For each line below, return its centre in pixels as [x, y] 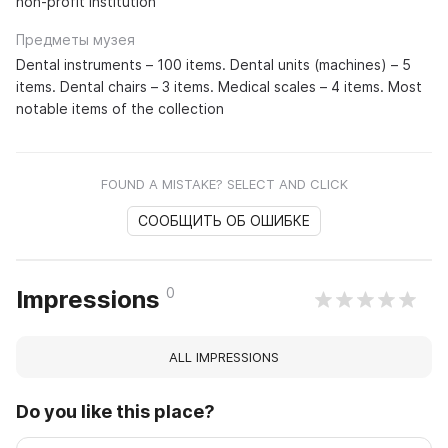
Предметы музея [75, 40]
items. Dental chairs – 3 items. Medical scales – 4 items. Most [219, 87]
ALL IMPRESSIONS [224, 357]
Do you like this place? [115, 412]
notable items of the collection [120, 109]
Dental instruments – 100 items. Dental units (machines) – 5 [213, 65]
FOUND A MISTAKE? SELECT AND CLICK [224, 184]
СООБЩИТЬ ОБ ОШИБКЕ [224, 221]
